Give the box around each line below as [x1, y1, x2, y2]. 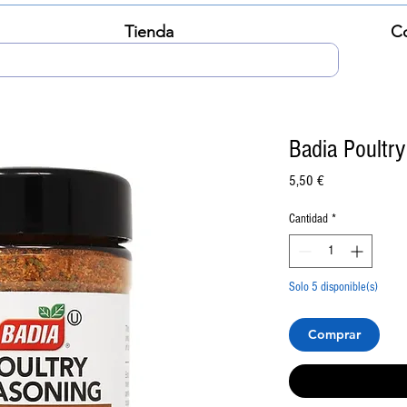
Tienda [124, 22, 174, 42]
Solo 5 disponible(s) [289, 280, 378, 295]
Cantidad [289, 212, 328, 227]
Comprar [308, 326, 361, 343]
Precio [323, 172, 353, 189]
